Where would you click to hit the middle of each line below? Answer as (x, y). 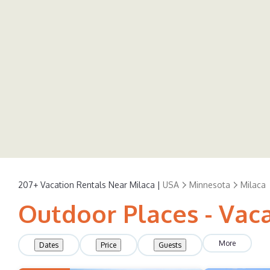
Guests (170, 245)
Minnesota (210, 184)
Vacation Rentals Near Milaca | (100, 184)
